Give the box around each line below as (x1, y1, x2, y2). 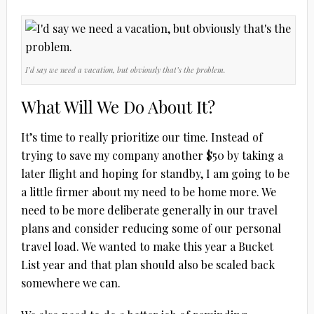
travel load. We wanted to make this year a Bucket (20, 238, 273, 254)
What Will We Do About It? (20, 95, 215, 118)
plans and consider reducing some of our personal (20, 220, 281, 235)
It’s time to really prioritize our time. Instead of (20, 129, 263, 144)
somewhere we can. (20, 275, 121, 290)
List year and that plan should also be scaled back (20, 257, 275, 272)
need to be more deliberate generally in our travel (20, 202, 278, 217)
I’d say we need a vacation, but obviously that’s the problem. (25, 64, 226, 75)
